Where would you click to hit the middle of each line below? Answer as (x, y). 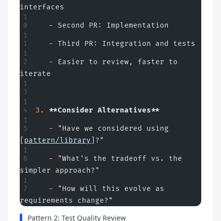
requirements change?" (66, 201)
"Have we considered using (111, 129)
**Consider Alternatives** (102, 110)
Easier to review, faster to (115, 62)
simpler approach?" (60, 170)
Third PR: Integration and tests (124, 44)
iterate (35, 74)
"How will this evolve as (109, 189)
